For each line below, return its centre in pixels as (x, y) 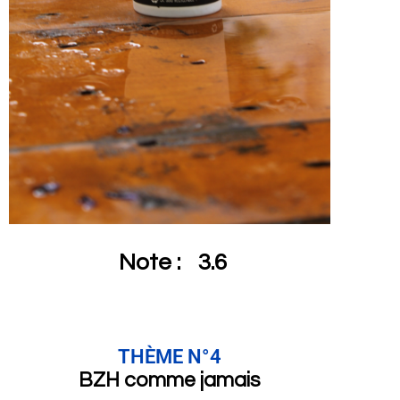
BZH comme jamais (170, 380)
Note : (149, 262)
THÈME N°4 (169, 356)
